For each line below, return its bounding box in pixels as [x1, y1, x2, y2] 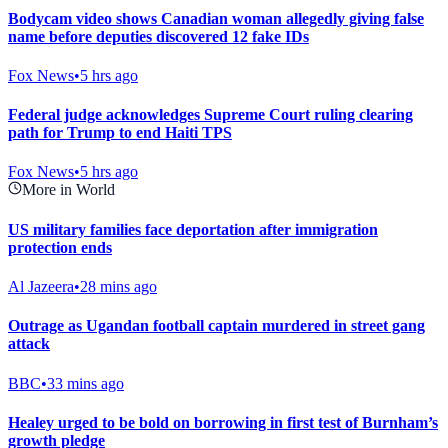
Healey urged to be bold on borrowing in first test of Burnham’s [8, 413, 438, 431]
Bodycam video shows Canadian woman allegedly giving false [8, 9, 424, 27]
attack [8, 335, 50, 353]
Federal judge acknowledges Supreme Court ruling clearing [8, 106, 413, 124]
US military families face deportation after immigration [8, 220, 378, 238]
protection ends [8, 238, 112, 256]
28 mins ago [80, 277, 157, 295]
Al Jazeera [8, 277, 74, 295]
